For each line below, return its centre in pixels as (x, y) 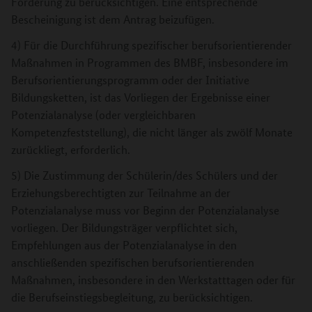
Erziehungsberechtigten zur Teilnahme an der (121, 193)
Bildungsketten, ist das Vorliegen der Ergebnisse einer (141, 97)
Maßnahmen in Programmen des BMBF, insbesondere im (150, 62)
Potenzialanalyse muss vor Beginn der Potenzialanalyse (145, 210)
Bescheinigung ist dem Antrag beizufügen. (113, 19)
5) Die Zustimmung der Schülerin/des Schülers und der (145, 175)
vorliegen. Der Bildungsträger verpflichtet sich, (124, 227)
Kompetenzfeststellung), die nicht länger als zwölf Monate (152, 132)
